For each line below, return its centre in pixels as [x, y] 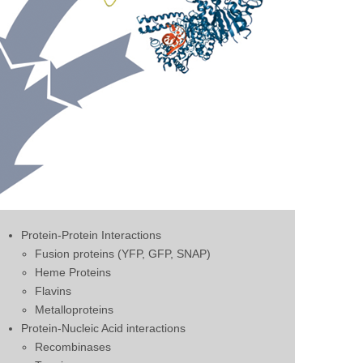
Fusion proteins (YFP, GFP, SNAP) [123, 254]
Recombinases [73, 347]
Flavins [53, 291]
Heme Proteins [73, 273]
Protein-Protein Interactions [91, 235]
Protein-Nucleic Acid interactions [103, 329]
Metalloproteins [74, 310]
